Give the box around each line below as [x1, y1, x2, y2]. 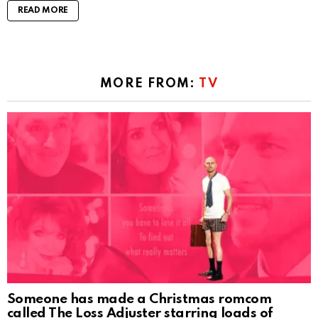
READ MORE [18, 6, 69, 16]
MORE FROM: [99, 77, 199, 91]
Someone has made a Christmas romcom [7, 292, 272, 306]
